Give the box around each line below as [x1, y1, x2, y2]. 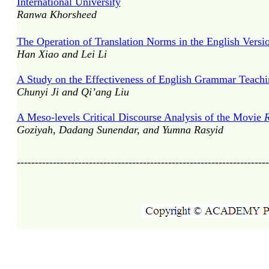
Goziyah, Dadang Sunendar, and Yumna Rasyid [16, 124, 223, 136]
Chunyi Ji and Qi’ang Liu [16, 86, 129, 98]
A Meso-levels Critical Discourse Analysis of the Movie [16, 111, 264, 123]
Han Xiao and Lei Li [16, 48, 107, 60]
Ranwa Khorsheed [16, 8, 97, 20]
